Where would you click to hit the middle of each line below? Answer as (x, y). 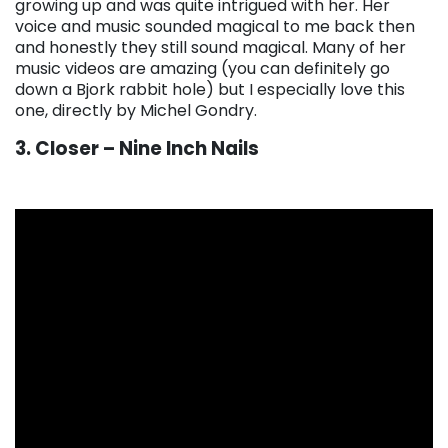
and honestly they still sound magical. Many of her (210, 47)
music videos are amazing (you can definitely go (202, 68)
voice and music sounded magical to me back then (215, 26)
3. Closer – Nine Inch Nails (137, 148)
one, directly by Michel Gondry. (136, 110)
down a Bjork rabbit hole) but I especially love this (210, 89)
